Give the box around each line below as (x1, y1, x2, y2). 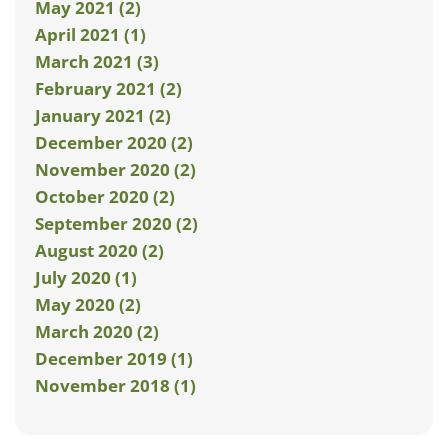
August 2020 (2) (35, 239, 164, 262)
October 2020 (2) (35, 185, 175, 208)
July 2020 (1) (35, 266, 137, 289)
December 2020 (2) (35, 131, 193, 154)
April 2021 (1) (35, 23, 146, 46)
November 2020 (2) (35, 158, 196, 181)
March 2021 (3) (35, 50, 159, 73)
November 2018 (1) (35, 374, 196, 397)
